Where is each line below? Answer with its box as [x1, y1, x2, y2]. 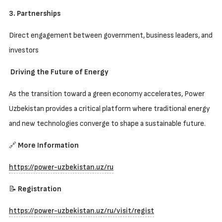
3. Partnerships [8, 8, 60, 18]
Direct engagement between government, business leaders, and [8, 30, 213, 40]
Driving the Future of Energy [10, 67, 109, 77]
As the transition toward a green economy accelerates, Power [8, 89, 205, 99]
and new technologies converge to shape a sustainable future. [8, 118, 207, 128]
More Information [17, 140, 79, 150]
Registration [17, 184, 61, 194]
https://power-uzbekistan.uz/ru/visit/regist [8, 206, 154, 216]
